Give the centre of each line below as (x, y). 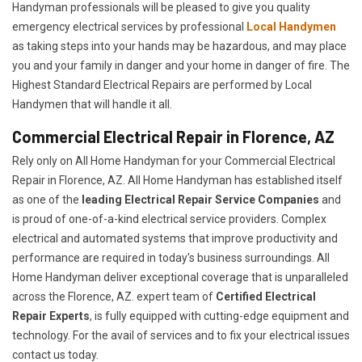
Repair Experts (51, 316)
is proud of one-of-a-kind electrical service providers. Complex (169, 219)
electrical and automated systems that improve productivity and (175, 239)
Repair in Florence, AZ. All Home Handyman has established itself (177, 181)
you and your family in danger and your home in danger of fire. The (181, 66)
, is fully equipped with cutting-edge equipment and (219, 316)
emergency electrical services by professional (129, 27)
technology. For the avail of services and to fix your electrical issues (181, 336)
